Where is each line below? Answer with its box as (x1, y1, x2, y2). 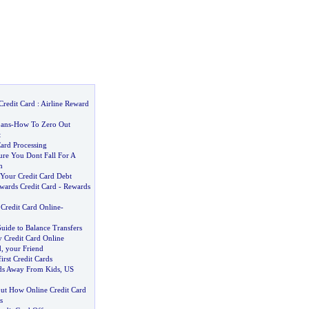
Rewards (63, 182, 90, 190)
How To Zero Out (13, 120, 70, 128)
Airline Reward (40, 99, 89, 108)
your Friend (5, 244, 43, 252)
